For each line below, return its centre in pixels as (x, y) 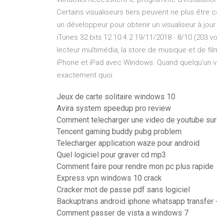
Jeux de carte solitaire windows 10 (116, 97)
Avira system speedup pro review (114, 108)
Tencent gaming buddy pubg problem (119, 132)
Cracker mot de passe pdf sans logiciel (123, 190)
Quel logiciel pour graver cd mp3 (111, 155)
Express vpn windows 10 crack (109, 178)
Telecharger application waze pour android (128, 143)
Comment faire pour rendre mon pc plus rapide (135, 166)
